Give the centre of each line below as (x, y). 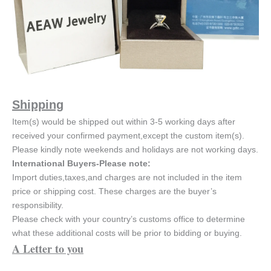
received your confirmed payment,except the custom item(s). (128, 136)
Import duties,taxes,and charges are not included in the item (127, 178)
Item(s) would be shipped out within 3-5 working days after (124, 122)
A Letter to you (48, 249)
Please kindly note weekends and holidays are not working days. (135, 150)
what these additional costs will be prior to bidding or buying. (127, 233)
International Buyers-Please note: (81, 164)
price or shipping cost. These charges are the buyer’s (114, 191)
